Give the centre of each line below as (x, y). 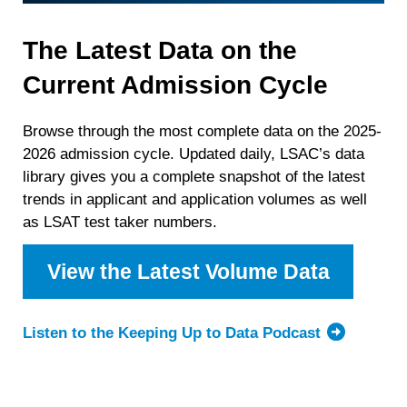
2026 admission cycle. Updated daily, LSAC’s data (194, 154)
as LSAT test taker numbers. (120, 222)
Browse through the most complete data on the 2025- (203, 131)
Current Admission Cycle (176, 84)
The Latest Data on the (160, 50)
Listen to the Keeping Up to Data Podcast (172, 333)
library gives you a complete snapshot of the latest (194, 176)
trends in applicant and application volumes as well (195, 199)
